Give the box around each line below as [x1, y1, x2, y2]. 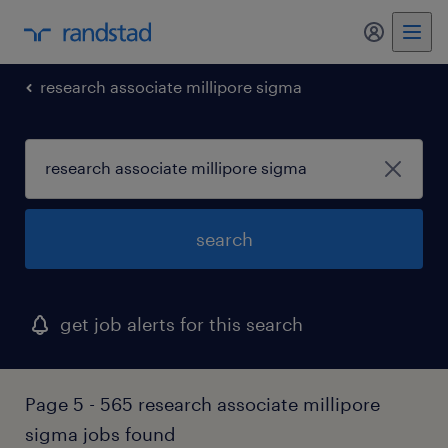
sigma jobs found [25, 423, 176, 445]
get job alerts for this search [60, 313, 303, 335]
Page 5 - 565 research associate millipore [25, 393, 380, 415]
